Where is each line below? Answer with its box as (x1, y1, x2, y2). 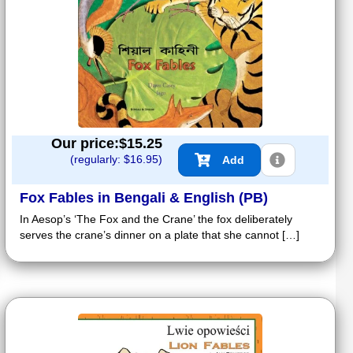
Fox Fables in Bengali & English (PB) (20, 189, 268, 206)
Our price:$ (51, 135, 127, 151)
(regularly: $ (70, 152, 130, 165)
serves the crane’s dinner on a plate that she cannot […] (20, 228, 299, 241)
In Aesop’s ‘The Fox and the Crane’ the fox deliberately (20, 212, 292, 225)
